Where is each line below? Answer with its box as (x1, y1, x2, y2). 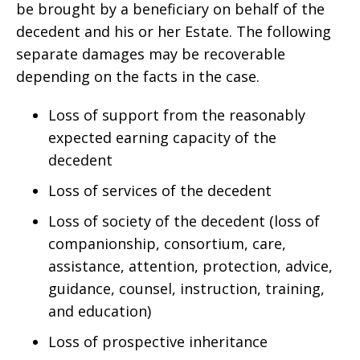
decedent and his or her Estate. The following (16, 22, 331, 41)
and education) (48, 301, 151, 321)
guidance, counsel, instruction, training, (48, 279, 325, 298)
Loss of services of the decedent (48, 181, 272, 200)
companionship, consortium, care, (48, 234, 286, 253)
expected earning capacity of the (48, 128, 276, 147)
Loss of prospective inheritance (48, 332, 268, 351)
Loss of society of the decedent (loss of (48, 211, 320, 231)
